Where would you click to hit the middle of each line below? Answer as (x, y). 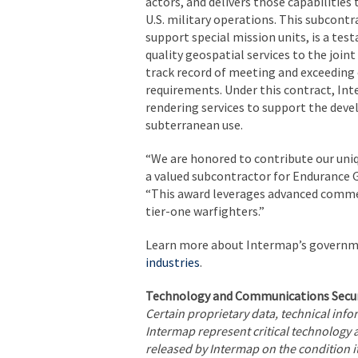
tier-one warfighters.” (205, 211)
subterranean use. (194, 124)
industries (173, 262)
